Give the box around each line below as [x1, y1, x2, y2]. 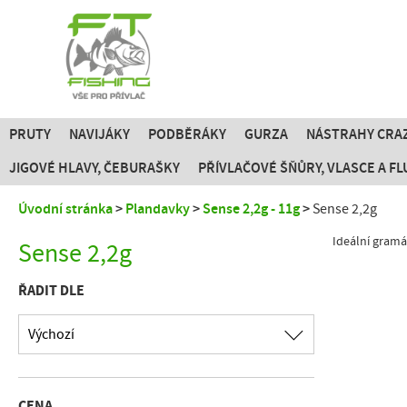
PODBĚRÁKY [148, 126, 226, 143]
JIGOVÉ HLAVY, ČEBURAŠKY [9, 160, 180, 176]
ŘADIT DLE [18, 283, 84, 299]
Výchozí [28, 326, 74, 342]
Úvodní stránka [18, 201, 113, 217]
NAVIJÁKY [69, 126, 130, 143]
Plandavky [125, 201, 190, 217]
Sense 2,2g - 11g [203, 201, 300, 217]
